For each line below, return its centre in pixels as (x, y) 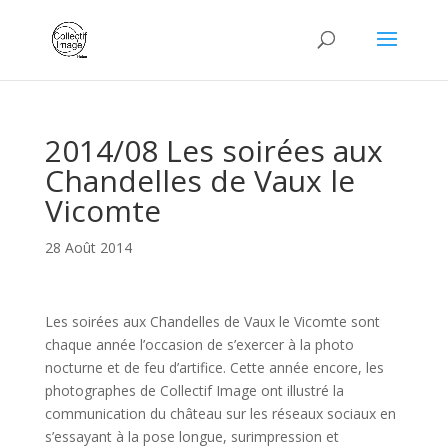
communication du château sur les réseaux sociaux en (220, 413)
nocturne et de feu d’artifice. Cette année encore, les (214, 367)
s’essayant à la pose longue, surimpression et (191, 436)
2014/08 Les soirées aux (213, 150)
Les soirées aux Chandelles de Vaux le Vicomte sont (212, 321)
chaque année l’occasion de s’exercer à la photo (199, 344)
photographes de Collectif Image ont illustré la (194, 390)
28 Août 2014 (88, 247)
